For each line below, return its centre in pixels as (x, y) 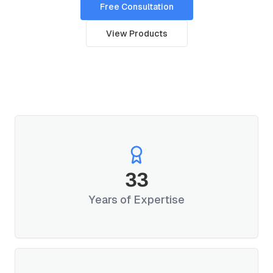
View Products (136, 34)
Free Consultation (136, 7)
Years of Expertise (136, 200)
